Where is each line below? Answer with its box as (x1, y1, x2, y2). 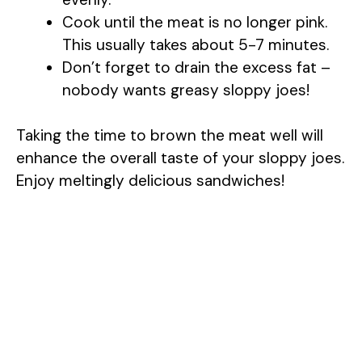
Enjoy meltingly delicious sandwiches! (16, 170, 284, 191)
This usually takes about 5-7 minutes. (62, 34, 329, 55)
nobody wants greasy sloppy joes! (62, 79, 309, 100)
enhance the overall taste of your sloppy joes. (16, 148, 344, 168)
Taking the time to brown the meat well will (16, 125, 323, 145)
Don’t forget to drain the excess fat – (62, 57, 330, 78)
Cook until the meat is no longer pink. (62, 11, 327, 32)
